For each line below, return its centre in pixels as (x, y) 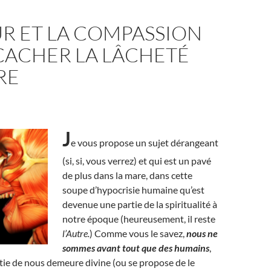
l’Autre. (76, 233)
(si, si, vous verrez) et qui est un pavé (137, 161)
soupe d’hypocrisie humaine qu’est (133, 190)
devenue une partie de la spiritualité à (140, 204)
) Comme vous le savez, (138, 233)
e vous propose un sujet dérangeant (145, 142)
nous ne (202, 233)
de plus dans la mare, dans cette (127, 175)
